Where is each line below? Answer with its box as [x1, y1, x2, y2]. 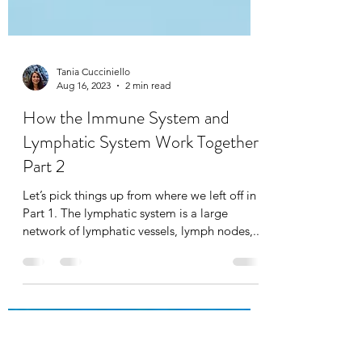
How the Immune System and [23, 186, 229, 212]
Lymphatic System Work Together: [23, 210, 263, 236]
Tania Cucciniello [57, 146, 130, 159]
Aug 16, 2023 [57, 160, 111, 173]
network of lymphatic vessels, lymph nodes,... [23, 304, 263, 320]
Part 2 [23, 234, 65, 260]
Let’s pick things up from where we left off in [23, 268, 256, 284]
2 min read [125, 160, 170, 173]
